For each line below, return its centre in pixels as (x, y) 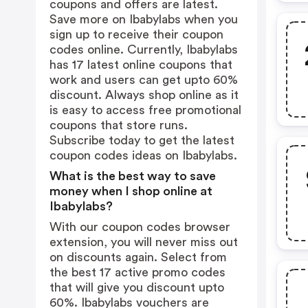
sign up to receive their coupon (136, 34)
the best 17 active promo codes (137, 272)
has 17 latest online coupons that (141, 65)
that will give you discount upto (137, 287)
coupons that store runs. (119, 125)
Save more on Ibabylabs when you (144, 19)
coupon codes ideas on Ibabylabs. (143, 155)
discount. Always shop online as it (144, 95)
